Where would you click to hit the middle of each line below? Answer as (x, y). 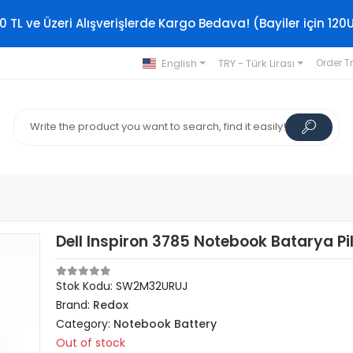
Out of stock (91, 343)
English (179, 63)
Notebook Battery (165, 324)
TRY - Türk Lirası (256, 63)
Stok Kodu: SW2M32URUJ (122, 286)
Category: (85, 324)
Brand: (75, 305)
